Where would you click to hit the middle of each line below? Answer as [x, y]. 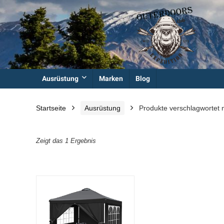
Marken [111, 79]
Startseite [51, 108]
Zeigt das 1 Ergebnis [66, 141]
